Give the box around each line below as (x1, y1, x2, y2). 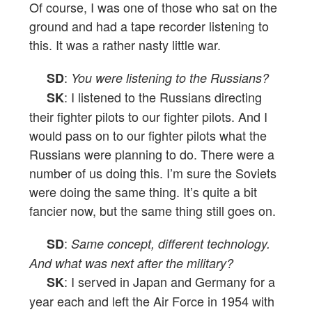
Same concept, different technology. (71, 235, 270, 253)
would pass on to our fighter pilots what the (29, 126, 267, 145)
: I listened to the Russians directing (64, 88, 262, 107)
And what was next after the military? (29, 254, 233, 272)
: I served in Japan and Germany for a (64, 272, 275, 291)
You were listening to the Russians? (71, 69, 269, 87)
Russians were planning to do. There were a (29, 145, 274, 164)
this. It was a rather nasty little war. (29, 36, 221, 54)
